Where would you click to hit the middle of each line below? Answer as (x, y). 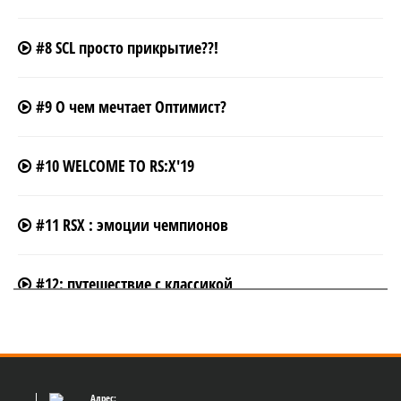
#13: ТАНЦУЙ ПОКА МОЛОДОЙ (132, 343)
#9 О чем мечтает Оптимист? (129, 107)
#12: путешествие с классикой (132, 284)
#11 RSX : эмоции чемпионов (130, 225)
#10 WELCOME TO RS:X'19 (113, 166)
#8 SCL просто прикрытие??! (125, 47)
